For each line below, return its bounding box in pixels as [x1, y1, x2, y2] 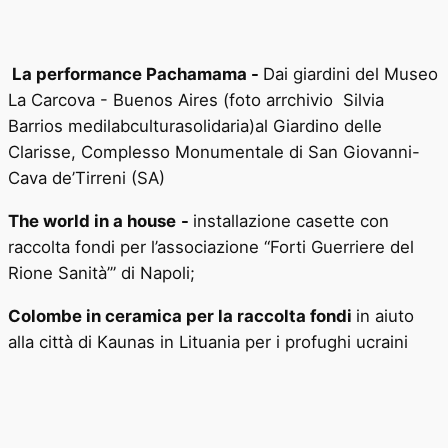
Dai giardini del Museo [263, 64, 438, 85]
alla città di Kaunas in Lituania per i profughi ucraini [8, 332, 408, 353]
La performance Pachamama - [8, 64, 263, 85]
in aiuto [356, 306, 414, 327]
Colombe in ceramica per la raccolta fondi [8, 306, 356, 327]
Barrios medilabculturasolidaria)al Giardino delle [8, 116, 382, 137]
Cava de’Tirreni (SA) [8, 168, 165, 189]
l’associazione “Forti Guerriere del [151, 237, 414, 258]
